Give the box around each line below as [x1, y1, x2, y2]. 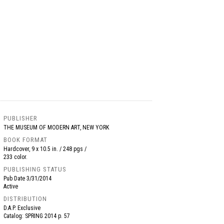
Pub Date [3, 175, 27, 182]
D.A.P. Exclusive [3, 204, 41, 211]
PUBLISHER [3, 114, 38, 122]
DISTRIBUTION [3, 195, 47, 202]
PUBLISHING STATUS [3, 165, 67, 173]
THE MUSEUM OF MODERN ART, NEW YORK [3, 124, 109, 131]
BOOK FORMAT [3, 136, 48, 143]
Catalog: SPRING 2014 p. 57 [3, 212, 75, 219]
